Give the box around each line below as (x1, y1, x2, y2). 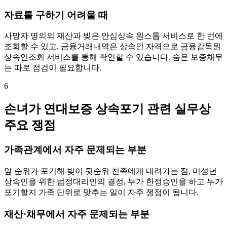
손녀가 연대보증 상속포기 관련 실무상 (4, 102, 211, 116)
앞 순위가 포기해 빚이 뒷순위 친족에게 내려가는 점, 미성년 (4, 167, 217, 175)
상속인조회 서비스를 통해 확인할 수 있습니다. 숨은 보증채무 (4, 53, 223, 62)
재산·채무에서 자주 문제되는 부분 (4, 208, 149, 219)
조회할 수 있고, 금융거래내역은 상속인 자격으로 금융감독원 (4, 42, 221, 51)
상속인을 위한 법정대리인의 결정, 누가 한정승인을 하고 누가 (4, 177, 223, 186)
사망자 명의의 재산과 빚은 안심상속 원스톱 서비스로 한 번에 (4, 31, 223, 41)
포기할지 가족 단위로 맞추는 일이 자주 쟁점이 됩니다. (4, 188, 199, 197)
